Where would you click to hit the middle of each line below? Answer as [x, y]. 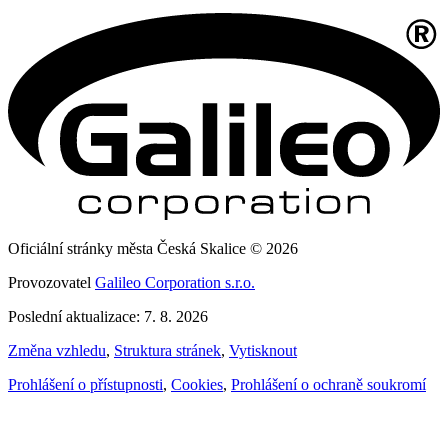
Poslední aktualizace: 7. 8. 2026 [108, 317]
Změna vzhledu [57, 351]
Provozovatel [51, 283]
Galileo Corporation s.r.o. [175, 283]
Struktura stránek [167, 351]
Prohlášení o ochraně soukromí [328, 385]
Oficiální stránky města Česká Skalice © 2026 [153, 249]
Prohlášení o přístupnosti [85, 385]
